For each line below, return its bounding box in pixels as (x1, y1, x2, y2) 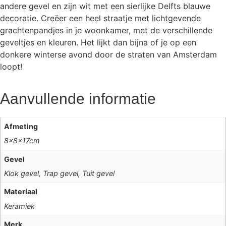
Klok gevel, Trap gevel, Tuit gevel (4, 168, 115, 178)
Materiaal (4, 187, 38, 196)
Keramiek (4, 201, 35, 210)
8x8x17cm (4, 136, 40, 145)
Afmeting (4, 122, 38, 131)
